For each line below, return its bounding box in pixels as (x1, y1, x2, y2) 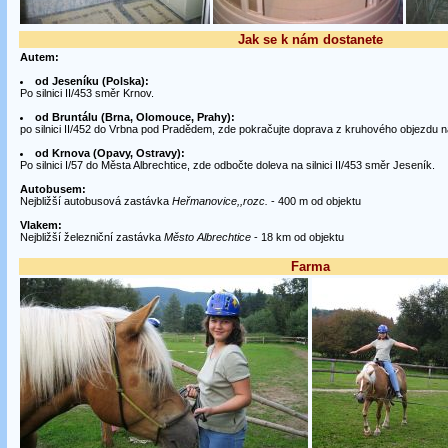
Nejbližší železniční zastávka (19, 231, 164, 243)
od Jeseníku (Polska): (34, 75, 149, 87)
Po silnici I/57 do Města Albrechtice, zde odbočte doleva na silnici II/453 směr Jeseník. (19, 159, 435, 171)
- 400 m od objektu (267, 195, 361, 207)
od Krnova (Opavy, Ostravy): (34, 147, 185, 159)
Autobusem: (19, 183, 86, 195)
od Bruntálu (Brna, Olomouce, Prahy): (34, 111, 235, 123)
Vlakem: (19, 219, 62, 231)
